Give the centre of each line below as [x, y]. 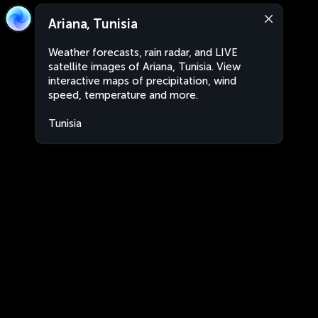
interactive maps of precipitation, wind [142, 81]
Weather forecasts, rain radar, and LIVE [143, 53]
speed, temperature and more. [123, 95]
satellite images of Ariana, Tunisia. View [144, 67]
